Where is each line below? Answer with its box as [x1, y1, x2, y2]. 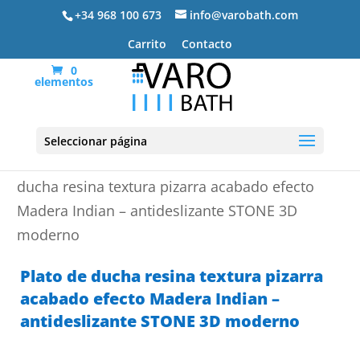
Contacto [181, 36, 232, 51]
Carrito [127, 36, 166, 51]
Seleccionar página [43, 133, 147, 149]
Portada [17, 153, 70, 172]
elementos [35, 73, 94, 89]
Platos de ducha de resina [85, 153, 260, 172]
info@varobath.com [189, 6, 298, 22]
